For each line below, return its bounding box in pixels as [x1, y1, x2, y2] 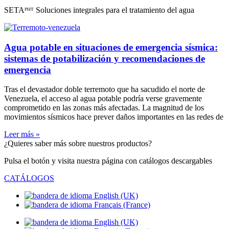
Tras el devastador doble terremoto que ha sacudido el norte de [4, 85, 205, 94]
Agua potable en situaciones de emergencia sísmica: [4, 41, 218, 53]
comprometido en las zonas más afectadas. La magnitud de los [4, 103, 204, 112]
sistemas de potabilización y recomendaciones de [4, 53, 205, 64]
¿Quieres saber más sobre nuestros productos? [4, 139, 152, 148]
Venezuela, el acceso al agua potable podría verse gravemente [4, 94, 202, 103]
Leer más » [4, 130, 40, 139]
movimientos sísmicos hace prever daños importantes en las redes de [4, 112, 223, 122]
